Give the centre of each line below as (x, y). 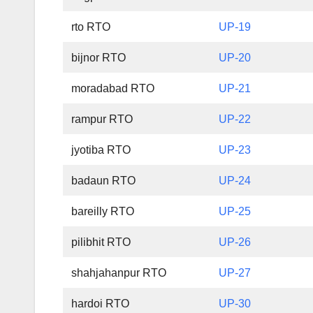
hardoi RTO (101, 304)
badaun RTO (104, 181)
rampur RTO (102, 119)
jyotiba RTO (101, 150)
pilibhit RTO (101, 242)
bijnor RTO (99, 58)
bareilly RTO (103, 212)
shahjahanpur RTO (119, 273)
